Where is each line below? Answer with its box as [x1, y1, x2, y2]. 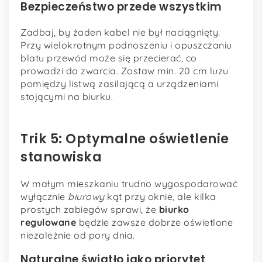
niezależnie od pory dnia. [20, 229, 135, 241]
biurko [158, 203, 189, 215]
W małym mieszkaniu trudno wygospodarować [20, 177, 237, 189]
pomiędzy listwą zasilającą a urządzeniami [20, 77, 219, 89]
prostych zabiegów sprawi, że [20, 203, 159, 215]
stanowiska [20, 147, 102, 166]
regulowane [20, 216, 76, 228]
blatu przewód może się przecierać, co [20, 51, 197, 64]
